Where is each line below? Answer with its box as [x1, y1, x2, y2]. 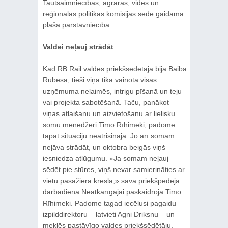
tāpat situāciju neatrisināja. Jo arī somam [42, 132, 175, 140]
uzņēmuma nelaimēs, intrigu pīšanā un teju [42, 87, 182, 96]
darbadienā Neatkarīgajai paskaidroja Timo [42, 188, 181, 196]
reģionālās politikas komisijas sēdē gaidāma [42, 10, 184, 18]
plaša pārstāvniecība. [42, 21, 111, 30]
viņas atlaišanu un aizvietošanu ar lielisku [42, 109, 175, 118]
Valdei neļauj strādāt [42, 43, 113, 51]
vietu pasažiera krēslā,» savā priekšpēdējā [42, 177, 180, 185]
